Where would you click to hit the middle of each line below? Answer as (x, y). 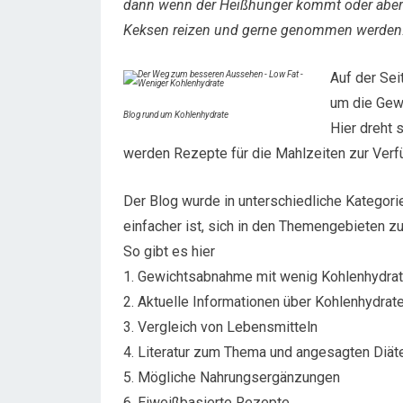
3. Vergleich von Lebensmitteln (220, 327)
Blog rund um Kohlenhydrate (176, 115)
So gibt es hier (169, 251)
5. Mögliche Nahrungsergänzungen (232, 377)
